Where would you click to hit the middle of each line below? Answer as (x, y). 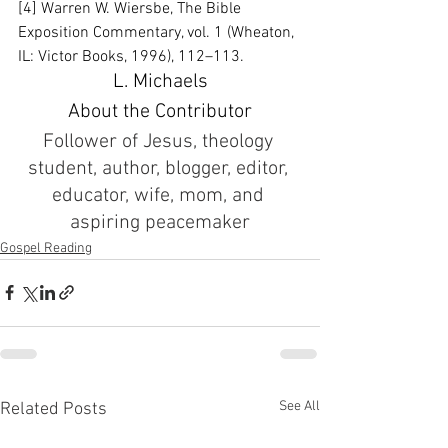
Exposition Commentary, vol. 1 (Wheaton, (158, 32)
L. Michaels (160, 81)
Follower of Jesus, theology (160, 141)
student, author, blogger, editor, (160, 168)
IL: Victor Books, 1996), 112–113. (131, 56)
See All (299, 406)
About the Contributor (160, 111)
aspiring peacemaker (160, 222)
